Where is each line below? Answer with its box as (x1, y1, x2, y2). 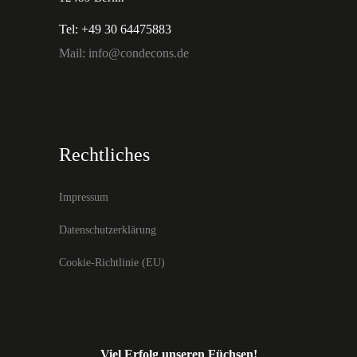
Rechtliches (59, 144, 150, 165)
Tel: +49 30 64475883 (59, 22, 171, 36)
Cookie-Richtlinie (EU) (59, 257, 165, 269)
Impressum (59, 191, 108, 203)
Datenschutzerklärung (59, 224, 156, 236)
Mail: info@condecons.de (59, 46, 189, 60)
